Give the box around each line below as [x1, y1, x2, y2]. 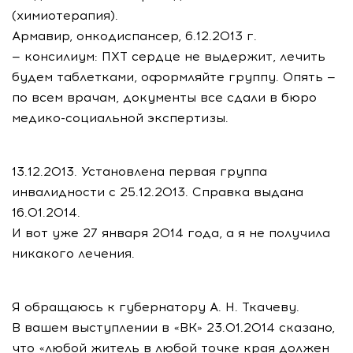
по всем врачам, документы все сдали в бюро [12, 90, 317, 105]
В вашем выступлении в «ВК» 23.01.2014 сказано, [12, 320, 335, 335]
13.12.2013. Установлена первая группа [12, 164, 267, 179]
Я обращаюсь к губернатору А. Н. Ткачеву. [12, 299, 299, 314]
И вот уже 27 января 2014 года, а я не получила [12, 225, 330, 240]
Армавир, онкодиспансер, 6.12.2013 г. [12, 28, 257, 43]
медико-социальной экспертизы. [12, 110, 229, 125]
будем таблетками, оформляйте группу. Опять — [12, 69, 336, 84]
